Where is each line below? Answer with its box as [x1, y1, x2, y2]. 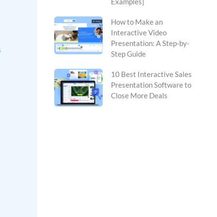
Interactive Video [111, 28, 167, 37]
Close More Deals [111, 91, 168, 100]
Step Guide [111, 49, 146, 59]
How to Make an [111, 17, 163, 27]
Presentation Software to [111, 80, 191, 90]
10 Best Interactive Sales [111, 70, 192, 79]
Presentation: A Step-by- [111, 39, 189, 48]
